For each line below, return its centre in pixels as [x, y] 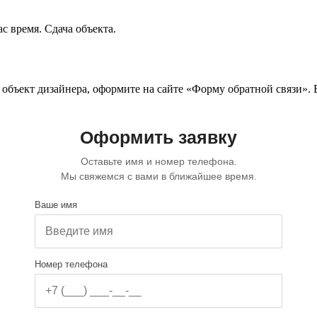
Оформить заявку [158, 138]
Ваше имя [56, 205]
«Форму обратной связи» [247, 89]
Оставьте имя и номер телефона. [158, 162]
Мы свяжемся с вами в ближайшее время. [158, 177]
